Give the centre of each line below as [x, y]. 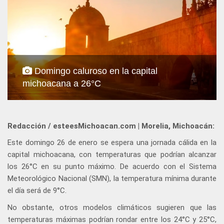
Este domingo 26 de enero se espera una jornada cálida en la [112, 143]
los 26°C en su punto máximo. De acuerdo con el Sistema [112, 167]
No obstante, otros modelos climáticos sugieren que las [112, 208]
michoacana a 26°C [62, 84]
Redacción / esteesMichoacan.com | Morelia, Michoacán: [111, 126]
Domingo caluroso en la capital [95, 71]
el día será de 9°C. [37, 191]
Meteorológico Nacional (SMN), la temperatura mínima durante [112, 179]
